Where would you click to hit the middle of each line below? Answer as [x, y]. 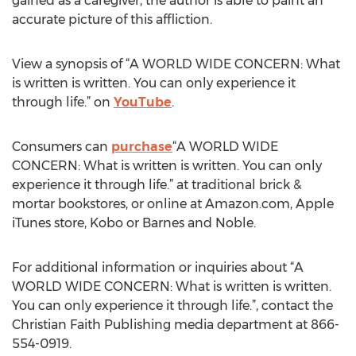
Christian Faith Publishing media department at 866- [176, 325]
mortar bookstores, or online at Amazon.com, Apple [173, 204]
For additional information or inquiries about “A [158, 267]
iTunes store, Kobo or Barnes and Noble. [134, 223]
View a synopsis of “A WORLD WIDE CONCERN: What [176, 64]
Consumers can [62, 147]
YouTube [143, 102]
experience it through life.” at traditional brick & [157, 185]
